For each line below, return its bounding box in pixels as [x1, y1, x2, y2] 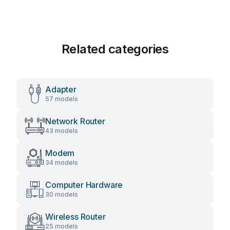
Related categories [61, 42, 169, 56]
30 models [45, 190, 78, 198]
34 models [45, 159, 78, 166]
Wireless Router [45, 212, 106, 222]
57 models [45, 95, 78, 103]
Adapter [45, 84, 76, 94]
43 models [45, 127, 78, 135]
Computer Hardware [45, 180, 123, 190]
